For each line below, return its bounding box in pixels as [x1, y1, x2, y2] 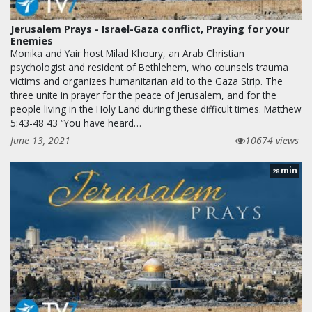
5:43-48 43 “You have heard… [10, 116, 141, 130]
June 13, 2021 [10, 133, 70, 147]
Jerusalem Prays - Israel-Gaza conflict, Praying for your [10, 22, 289, 36]
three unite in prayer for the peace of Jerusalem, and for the [10, 88, 276, 102]
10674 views [245, 133, 299, 147]
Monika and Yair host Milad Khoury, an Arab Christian [10, 46, 244, 60]
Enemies [10, 33, 53, 47]
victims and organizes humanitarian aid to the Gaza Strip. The [10, 74, 283, 88]
